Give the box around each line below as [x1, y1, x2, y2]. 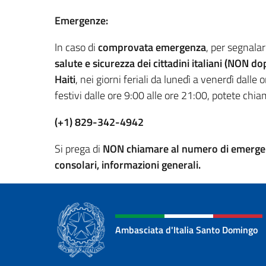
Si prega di [55, 141, 103, 157]
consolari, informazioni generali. [55, 157, 201, 173]
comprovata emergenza [98, 39, 206, 55]
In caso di [55, 39, 98, 55]
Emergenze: [55, 12, 108, 28]
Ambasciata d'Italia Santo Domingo [115, 223, 258, 237]
